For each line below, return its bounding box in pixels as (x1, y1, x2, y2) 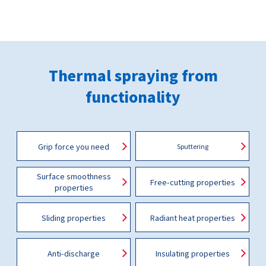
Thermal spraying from (48, 65, 218, 85)
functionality (85, 86, 180, 107)
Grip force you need (38, 140, 109, 152)
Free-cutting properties (150, 176, 235, 188)
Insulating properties (155, 247, 230, 259)
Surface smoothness (36, 170, 111, 182)
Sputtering (176, 141, 208, 151)
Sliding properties (42, 211, 106, 223)
